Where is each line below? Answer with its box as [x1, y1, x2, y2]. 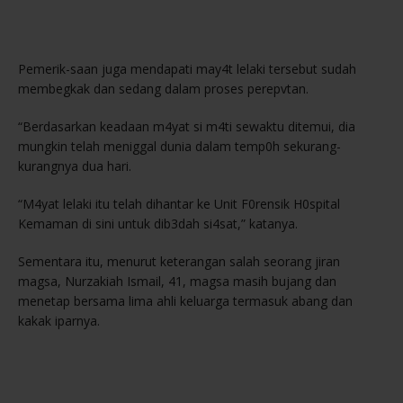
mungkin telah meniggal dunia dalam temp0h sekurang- [18, 138, 341, 156]
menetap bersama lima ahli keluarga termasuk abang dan [18, 292, 353, 310]
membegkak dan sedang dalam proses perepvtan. [18, 80, 309, 98]
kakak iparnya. [18, 312, 100, 330]
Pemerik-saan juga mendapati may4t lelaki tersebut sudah [18, 60, 356, 78]
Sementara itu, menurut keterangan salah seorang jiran [18, 253, 340, 271]
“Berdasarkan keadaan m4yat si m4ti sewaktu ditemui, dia [18, 118, 355, 136]
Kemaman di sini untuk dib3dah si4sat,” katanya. [18, 215, 298, 233]
